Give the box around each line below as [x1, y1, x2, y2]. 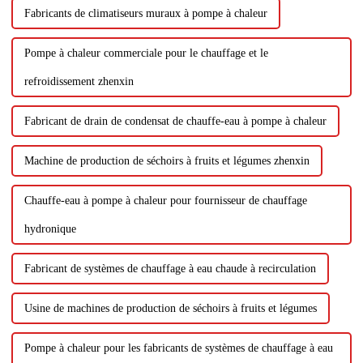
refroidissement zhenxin [23, 75, 134, 88]
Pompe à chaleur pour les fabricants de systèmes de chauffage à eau [23, 342, 333, 355]
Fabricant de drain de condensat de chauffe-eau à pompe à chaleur [23, 115, 327, 128]
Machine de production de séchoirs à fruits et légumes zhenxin [23, 155, 310, 168]
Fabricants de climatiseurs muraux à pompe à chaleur [23, 7, 267, 20]
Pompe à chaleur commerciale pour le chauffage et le [23, 47, 268, 60]
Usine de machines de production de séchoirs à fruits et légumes [23, 302, 317, 315]
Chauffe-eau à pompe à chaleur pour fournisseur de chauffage [23, 194, 307, 207]
